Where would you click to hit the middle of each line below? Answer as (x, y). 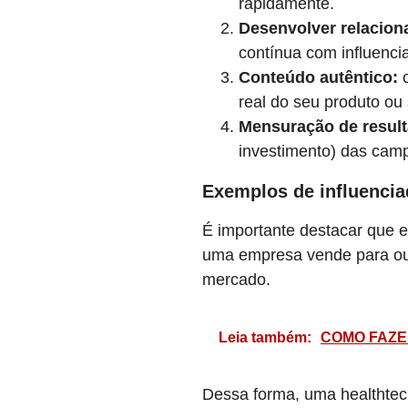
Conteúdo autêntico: (318, 77)
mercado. (236, 280)
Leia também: (265, 337)
